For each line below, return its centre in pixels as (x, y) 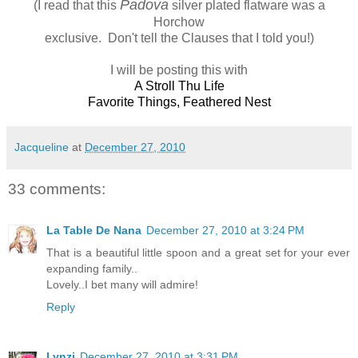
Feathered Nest (227, 101)
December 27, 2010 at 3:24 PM (225, 230)
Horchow (179, 22)
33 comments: (57, 189)
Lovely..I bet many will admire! (122, 284)
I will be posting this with (179, 70)
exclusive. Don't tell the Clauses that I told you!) (179, 38)
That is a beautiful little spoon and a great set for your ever (198, 252)
